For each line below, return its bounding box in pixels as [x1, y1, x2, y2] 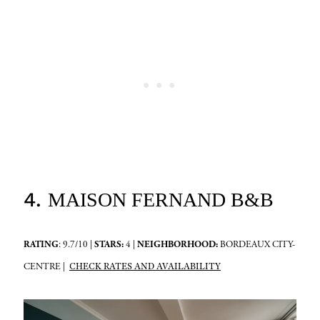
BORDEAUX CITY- [217, 239, 295, 251]
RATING [23, 239, 59, 251]
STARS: [94, 239, 124, 251]
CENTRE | [23, 261, 69, 274]
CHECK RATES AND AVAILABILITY [69, 260, 221, 273]
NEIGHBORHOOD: [136, 239, 218, 251]
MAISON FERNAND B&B [47, 189, 274, 211]
